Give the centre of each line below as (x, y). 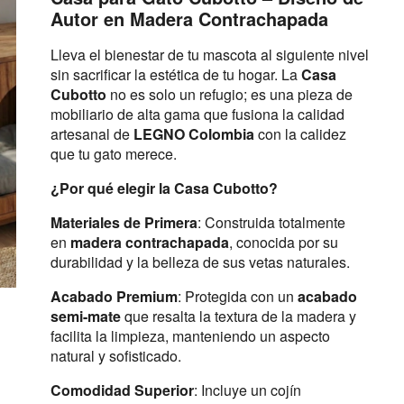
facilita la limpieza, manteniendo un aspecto (190, 336)
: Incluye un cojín (248, 390)
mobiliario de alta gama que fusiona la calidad (197, 114)
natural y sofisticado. (116, 356)
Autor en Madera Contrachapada (189, 18)
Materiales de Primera (124, 222)
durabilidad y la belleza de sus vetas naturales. (200, 262)
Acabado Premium (114, 296)
